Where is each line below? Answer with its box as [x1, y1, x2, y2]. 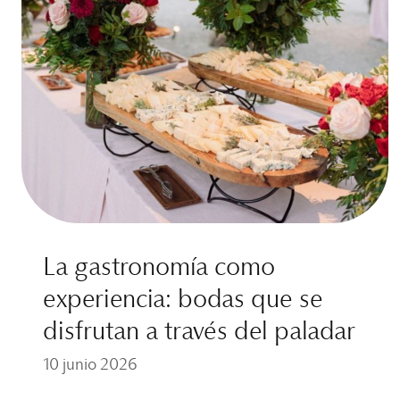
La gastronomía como [43, 254, 275, 280]
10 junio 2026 [43, 356, 137, 373]
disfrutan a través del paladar [43, 319, 355, 345]
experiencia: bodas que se [43, 287, 323, 312]
